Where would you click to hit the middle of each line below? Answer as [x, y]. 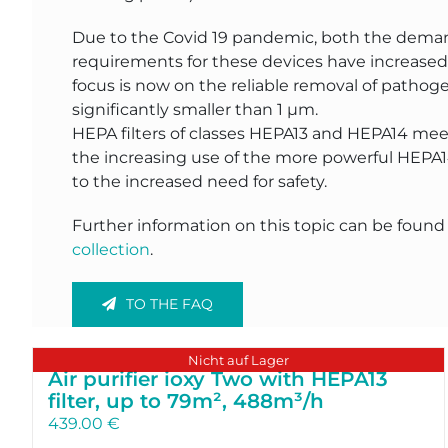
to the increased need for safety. [199, 181]
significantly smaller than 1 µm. [194, 109]
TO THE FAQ [169, 303]
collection [110, 249]
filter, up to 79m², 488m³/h [185, 400]
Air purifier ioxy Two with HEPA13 [217, 378]
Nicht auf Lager [239, 359]
